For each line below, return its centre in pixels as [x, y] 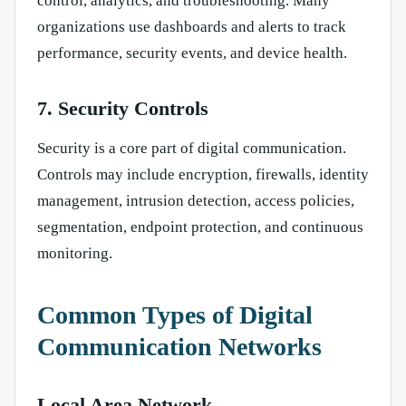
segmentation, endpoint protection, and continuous [200, 227]
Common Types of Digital [175, 315]
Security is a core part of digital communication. [192, 149]
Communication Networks [179, 347]
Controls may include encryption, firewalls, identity [203, 175]
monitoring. [75, 254]
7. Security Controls [123, 109]
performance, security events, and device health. [192, 53]
